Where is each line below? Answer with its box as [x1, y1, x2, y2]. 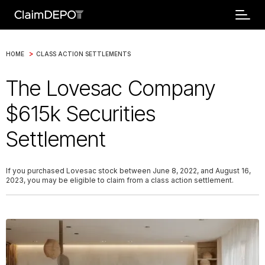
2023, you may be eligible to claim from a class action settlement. [6, 176, 234, 185]
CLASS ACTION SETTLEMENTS [36, 50, 131, 57]
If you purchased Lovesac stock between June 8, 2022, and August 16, [6, 166, 251, 175]
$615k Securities [6, 101, 156, 127]
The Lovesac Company [6, 75, 216, 101]
